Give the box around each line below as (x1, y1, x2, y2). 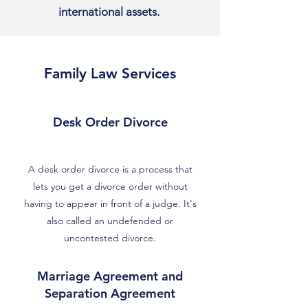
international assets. (58, 5, 162, 19)
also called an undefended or (47, 214, 173, 227)
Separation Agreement (45, 285, 175, 301)
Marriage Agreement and (37, 268, 183, 284)
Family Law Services (44, 65, 176, 82)
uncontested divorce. (64, 232, 156, 244)
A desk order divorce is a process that (27, 163, 192, 175)
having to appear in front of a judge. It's (23, 197, 197, 210)
